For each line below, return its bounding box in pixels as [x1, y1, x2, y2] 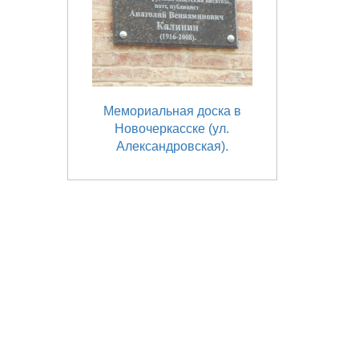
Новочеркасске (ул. [115, 122, 230, 135]
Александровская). [115, 139, 228, 153]
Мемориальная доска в [103, 104, 241, 118]
